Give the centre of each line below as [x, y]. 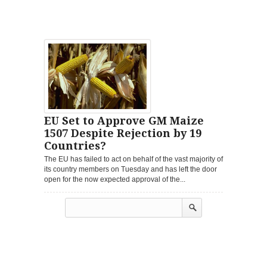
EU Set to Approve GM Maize [124, 120]
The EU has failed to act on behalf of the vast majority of [133, 159]
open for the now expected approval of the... [115, 179]
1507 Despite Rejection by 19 [123, 133]
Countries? [75, 145]
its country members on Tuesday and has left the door [131, 169]
